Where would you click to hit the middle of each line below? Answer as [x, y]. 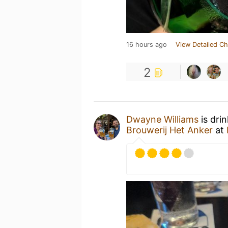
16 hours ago [147, 45]
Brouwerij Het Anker [169, 130]
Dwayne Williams [162, 119]
